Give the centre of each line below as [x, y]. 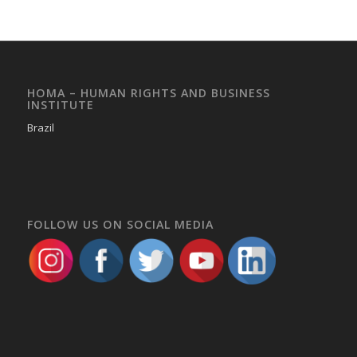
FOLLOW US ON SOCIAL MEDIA [120, 224]
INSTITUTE [60, 104]
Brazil [40, 127]
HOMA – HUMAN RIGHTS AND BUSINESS [148, 92]
